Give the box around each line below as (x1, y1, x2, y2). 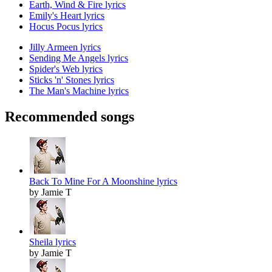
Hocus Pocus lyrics (29, 21, 103, 32)
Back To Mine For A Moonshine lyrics (29, 176, 177, 187)
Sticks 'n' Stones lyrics (29, 75, 114, 86)
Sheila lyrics (29, 237, 76, 248)
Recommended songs (5, 109, 134, 125)
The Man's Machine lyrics (29, 86, 129, 97)
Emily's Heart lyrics (29, 10, 104, 21)
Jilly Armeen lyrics (29, 42, 101, 53)
